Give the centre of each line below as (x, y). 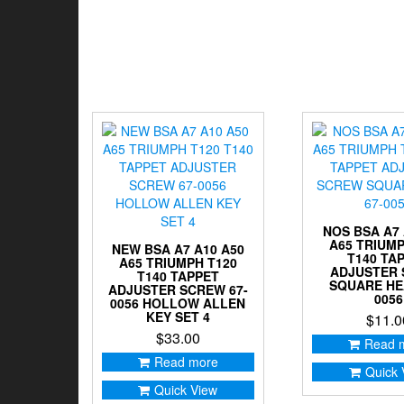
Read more (186, 362)
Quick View (186, 390)
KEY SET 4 (178, 317)
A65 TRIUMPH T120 (178, 262)
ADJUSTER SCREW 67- (178, 289)
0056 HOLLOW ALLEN (178, 303)
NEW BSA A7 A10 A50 (178, 249)
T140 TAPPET (178, 276)
